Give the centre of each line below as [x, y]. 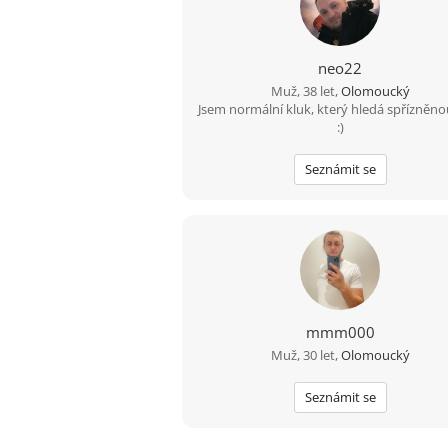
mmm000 [340, 332]
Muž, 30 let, [305, 355]
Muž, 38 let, [305, 91]
